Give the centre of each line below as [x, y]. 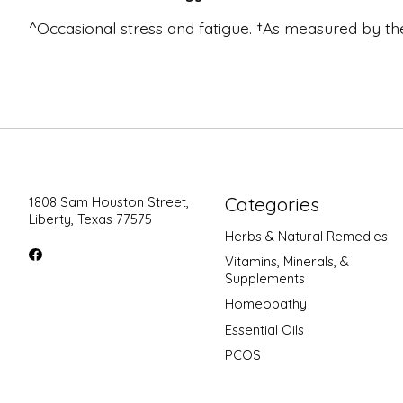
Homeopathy [265, 304]
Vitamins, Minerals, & [287, 262]
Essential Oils [264, 329]
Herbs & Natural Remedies [306, 237]
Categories [272, 204]
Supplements [264, 279]
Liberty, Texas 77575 [90, 219]
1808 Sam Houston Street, [109, 201]
